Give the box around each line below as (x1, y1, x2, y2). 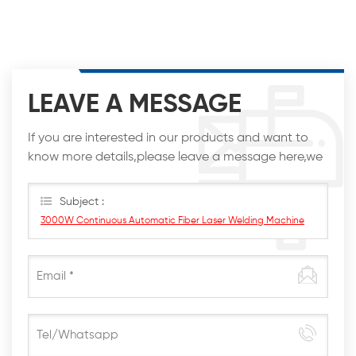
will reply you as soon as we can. (28, 169, 214, 183)
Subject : (60, 195, 104, 207)
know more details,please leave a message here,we (28, 150, 323, 164)
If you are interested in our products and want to (28, 131, 308, 145)
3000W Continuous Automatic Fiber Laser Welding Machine (41, 215, 304, 226)
